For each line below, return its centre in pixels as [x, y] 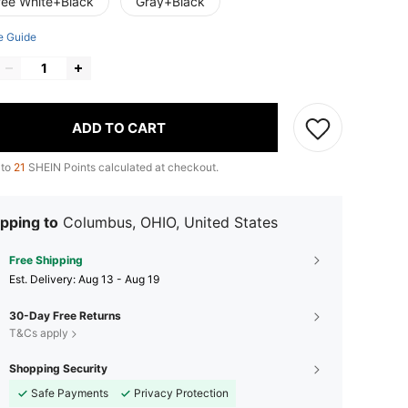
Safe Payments [70, 393]
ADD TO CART [119, 127]
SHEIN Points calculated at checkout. [122, 167]
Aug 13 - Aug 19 [119, 279]
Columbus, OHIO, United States [170, 222]
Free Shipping [46, 260]
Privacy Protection [181, 393]
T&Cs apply [39, 333]
